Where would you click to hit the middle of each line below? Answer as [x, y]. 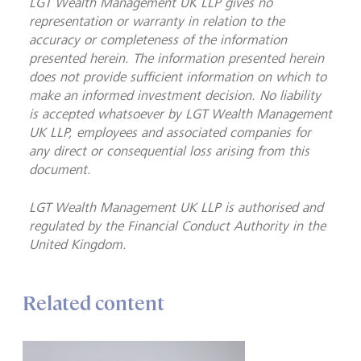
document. [60, 170]
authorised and [280, 207]
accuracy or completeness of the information [158, 40]
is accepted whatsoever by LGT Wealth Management [180, 114]
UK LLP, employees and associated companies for [170, 133]
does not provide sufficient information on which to [178, 77]
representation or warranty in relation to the [157, 21]
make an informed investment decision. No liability [175, 95]
